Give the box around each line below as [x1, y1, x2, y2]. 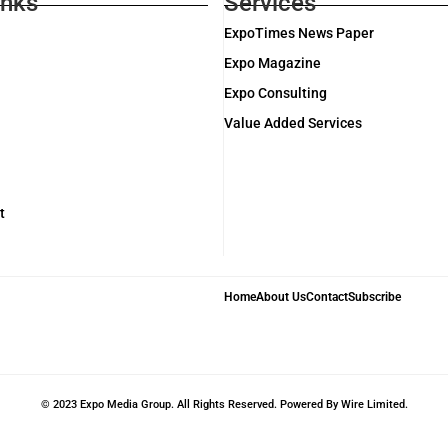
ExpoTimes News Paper [224, 25, 374, 42]
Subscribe [348, 290, 401, 305]
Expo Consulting [224, 85, 327, 102]
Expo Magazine [224, 55, 321, 72]
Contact [306, 290, 348, 305]
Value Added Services [224, 115, 362, 132]
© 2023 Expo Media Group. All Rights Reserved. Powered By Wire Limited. [40, 397, 408, 411]
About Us [256, 290, 306, 305]
